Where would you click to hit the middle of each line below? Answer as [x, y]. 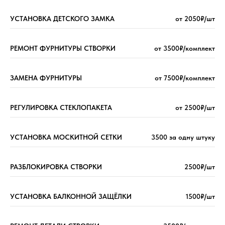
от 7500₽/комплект [185, 78]
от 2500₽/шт [195, 108]
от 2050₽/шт [195, 19]
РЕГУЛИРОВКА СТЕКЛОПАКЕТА [61, 108]
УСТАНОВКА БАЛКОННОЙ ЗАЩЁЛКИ [71, 197]
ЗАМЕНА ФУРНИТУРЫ [46, 78]
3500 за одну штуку [183, 137]
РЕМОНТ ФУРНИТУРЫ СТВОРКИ [63, 48]
